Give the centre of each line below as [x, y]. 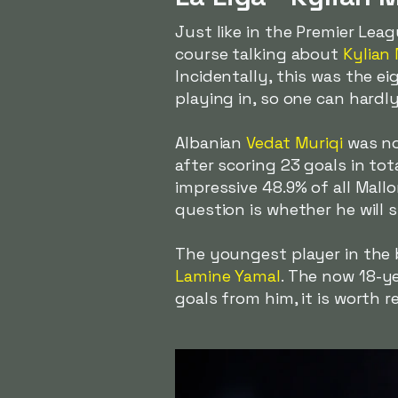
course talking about [259, 54]
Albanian [211, 143]
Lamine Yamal [228, 276]
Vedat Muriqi [295, 143]
